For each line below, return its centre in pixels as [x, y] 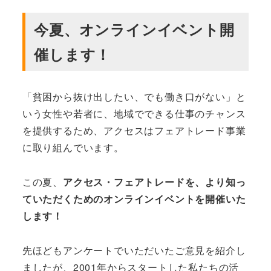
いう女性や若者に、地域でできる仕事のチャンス [134, 114]
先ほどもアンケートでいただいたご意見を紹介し [134, 250]
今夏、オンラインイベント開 [134, 29]
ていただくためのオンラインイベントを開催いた [134, 198]
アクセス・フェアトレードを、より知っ [155, 181]
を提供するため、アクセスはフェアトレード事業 [134, 131]
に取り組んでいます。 [73, 148]
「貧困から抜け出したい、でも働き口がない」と [134, 97]
